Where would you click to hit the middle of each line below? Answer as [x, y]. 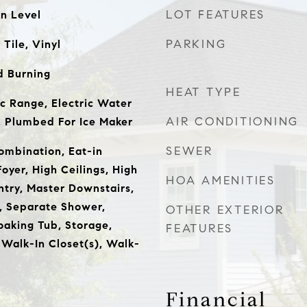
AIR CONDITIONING [232, 122]
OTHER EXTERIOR [225, 210]
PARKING [196, 44]
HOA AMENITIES [221, 181]
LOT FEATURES [216, 15]
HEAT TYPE [204, 92]
